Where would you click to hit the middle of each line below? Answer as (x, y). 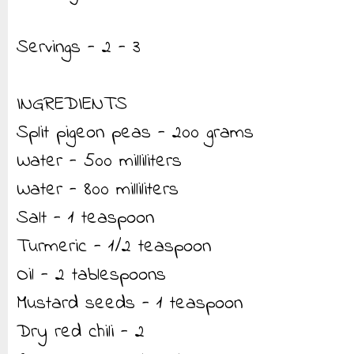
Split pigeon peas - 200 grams (135, 133)
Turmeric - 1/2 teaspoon (114, 247)
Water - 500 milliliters (99, 162)
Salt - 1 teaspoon (85, 218)
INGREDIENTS (72, 105)
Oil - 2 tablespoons (91, 275)
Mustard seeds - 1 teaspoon (130, 304)
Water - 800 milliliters (98, 190)
